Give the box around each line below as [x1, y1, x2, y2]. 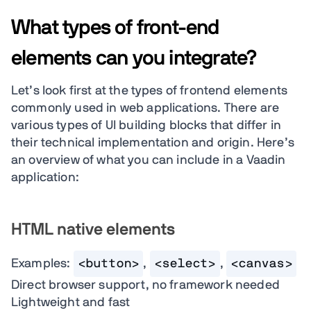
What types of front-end [11, 17, 219, 38]
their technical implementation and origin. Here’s [11, 137, 294, 149]
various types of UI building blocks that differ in [11, 119, 282, 132]
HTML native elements [11, 221, 175, 238]
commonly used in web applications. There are [11, 102, 280, 115]
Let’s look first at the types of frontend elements [11, 85, 288, 97]
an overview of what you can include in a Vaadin [11, 154, 286, 167]
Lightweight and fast [11, 296, 131, 309]
